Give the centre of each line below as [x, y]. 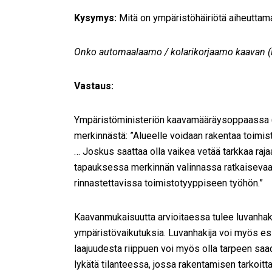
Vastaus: [94, 86]
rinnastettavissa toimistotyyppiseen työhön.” [168, 183]
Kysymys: [97, 18]
